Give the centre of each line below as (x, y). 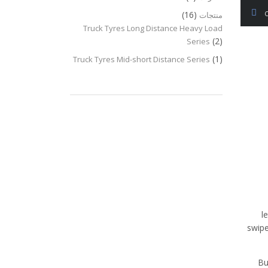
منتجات (211, 15)
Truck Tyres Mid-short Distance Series (141, 59)
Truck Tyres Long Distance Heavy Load (153, 28)
